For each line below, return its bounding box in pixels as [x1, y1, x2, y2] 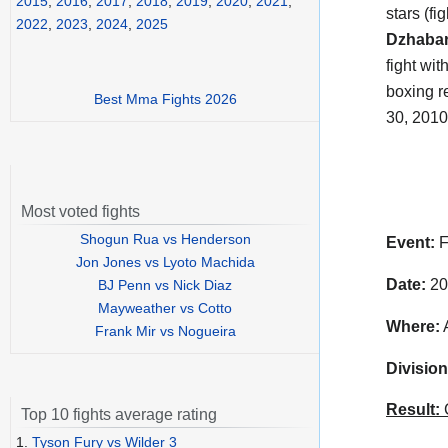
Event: [386, 234, 435, 252]
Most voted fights [21, 203, 140, 221]
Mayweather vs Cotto [98, 300, 232, 317]
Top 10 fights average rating [21, 406, 217, 424]
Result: [386, 401, 440, 419]
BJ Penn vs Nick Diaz [98, 277, 232, 294]
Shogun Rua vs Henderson [79, 231, 251, 248]
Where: [386, 317, 440, 335]
